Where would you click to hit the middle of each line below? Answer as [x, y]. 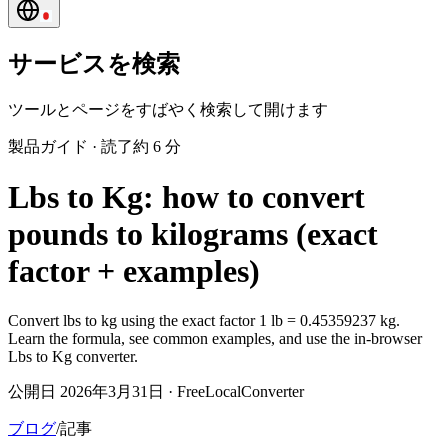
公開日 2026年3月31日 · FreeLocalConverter [156, 391]
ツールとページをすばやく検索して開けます [168, 109]
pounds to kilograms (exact [193, 234]
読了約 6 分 [141, 146]
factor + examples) [134, 271]
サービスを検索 [94, 63]
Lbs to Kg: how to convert [186, 197]
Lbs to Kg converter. [73, 356]
